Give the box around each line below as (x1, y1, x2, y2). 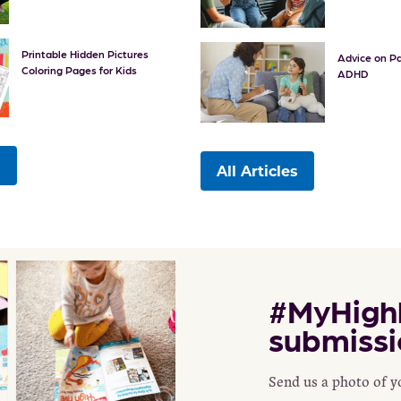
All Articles (216, 160, 298, 180)
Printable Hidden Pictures (21, 47, 149, 60)
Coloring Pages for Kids (21, 63, 137, 76)
